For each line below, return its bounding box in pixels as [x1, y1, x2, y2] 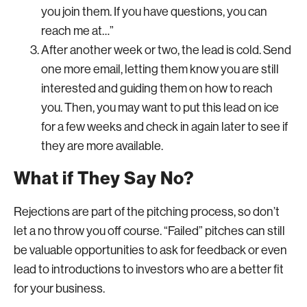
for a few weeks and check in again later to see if [41, 120, 288, 134]
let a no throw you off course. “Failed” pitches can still [14, 224, 285, 238]
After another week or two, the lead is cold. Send [41, 43, 291, 57]
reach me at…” [41, 24, 114, 38]
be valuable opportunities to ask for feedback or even [14, 243, 287, 257]
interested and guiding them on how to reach [41, 82, 273, 95]
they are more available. [41, 139, 165, 153]
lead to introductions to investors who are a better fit [14, 262, 284, 276]
